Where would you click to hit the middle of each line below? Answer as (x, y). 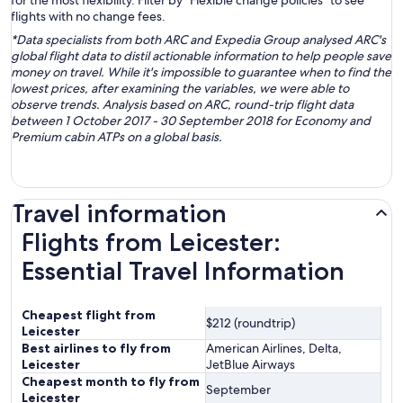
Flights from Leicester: (151, 242)
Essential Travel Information (183, 271)
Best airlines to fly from (96, 349)
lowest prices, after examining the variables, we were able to (180, 89)
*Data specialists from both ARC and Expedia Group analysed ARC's (198, 40)
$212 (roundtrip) (251, 323)
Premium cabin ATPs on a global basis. (116, 137)
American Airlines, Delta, (274, 349)
